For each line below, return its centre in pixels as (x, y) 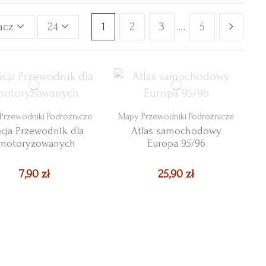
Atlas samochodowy (176, 131)
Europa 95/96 (176, 144)
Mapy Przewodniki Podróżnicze (176, 117)
